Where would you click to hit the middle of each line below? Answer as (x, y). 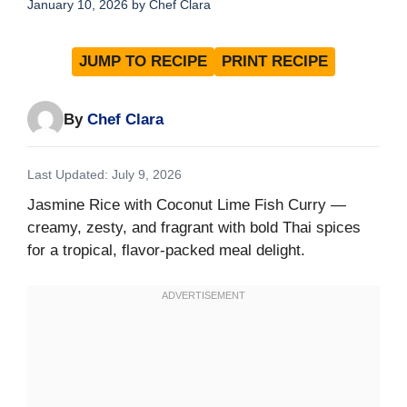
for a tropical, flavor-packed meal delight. (166, 251)
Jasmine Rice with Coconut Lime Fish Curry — (187, 205)
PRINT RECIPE (275, 61)
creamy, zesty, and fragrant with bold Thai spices (194, 228)
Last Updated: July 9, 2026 (104, 175)
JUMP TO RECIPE (143, 61)
